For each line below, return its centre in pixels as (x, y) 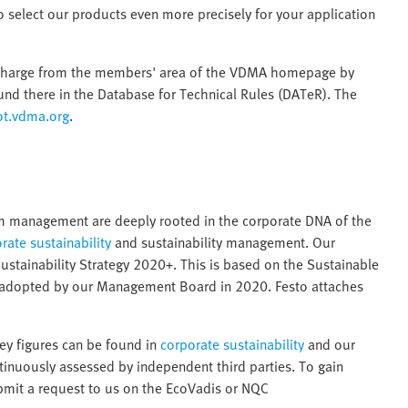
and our (330, 345)
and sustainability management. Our (223, 243)
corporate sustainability (232, 345)
